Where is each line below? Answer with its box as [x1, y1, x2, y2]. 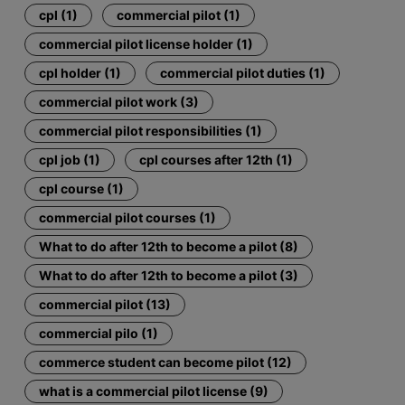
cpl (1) [39, 6, 79, 23]
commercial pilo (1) [39, 325, 159, 341]
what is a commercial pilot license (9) [39, 382, 269, 399]
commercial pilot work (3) [39, 93, 200, 109]
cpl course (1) [39, 180, 125, 196]
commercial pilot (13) [39, 296, 172, 312]
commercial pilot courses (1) [39, 209, 217, 225]
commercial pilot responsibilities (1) [39, 122, 263, 138]
